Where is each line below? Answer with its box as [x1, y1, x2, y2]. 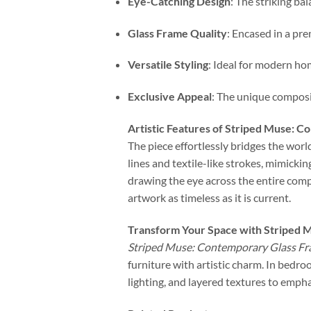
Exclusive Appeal [127, 90, 212, 103]
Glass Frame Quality [127, 26, 227, 40]
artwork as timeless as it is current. [127, 190, 291, 204]
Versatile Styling [127, 58, 208, 72]
